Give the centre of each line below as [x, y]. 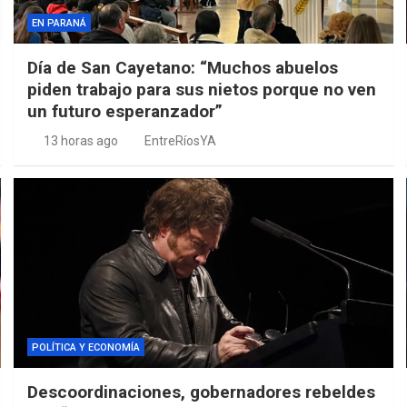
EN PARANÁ [60, 24]
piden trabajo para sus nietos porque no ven [202, 90]
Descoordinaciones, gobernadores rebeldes [202, 392]
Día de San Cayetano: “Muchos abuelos [183, 68]
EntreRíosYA [181, 141]
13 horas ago [80, 141]
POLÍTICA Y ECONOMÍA [86, 347]
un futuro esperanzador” [125, 112]
